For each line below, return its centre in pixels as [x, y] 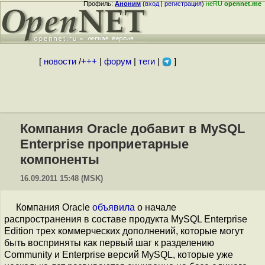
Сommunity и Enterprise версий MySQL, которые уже [119, 255]
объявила [114, 207]
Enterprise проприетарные [104, 144]
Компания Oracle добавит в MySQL [132, 129]
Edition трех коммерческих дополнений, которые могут [124, 231]
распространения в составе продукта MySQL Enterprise [126, 219]
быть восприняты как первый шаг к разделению [109, 243]
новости [60, 62]
